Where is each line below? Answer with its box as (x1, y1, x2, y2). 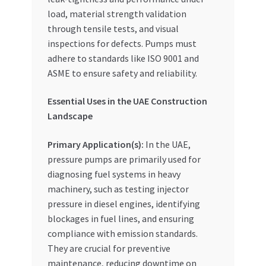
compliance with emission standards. (47, 227, 198, 239)
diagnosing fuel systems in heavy (47, 167, 180, 180)
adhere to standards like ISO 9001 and (47, 52, 199, 64)
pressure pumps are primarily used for (47, 153, 201, 165)
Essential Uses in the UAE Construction (47, 95, 207, 107)
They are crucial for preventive (47, 242, 170, 254)
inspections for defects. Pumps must (47, 37, 197, 49)
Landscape (47, 110, 93, 122)
